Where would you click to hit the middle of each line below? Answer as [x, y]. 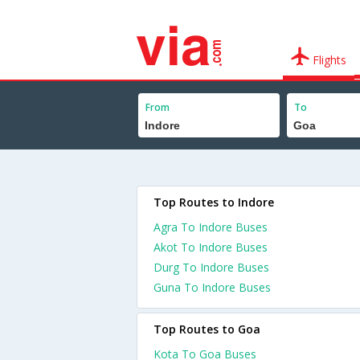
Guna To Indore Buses [212, 287]
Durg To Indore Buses [211, 267]
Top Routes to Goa [207, 329]
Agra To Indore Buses [211, 227]
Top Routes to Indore [214, 202]
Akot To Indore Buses [211, 247]
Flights [328, 60]
